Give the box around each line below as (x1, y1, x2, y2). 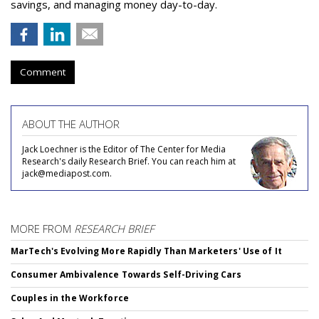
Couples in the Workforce (11, 292, 129, 304)
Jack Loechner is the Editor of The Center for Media (22, 143, 226, 155)
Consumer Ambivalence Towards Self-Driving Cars (11, 268, 242, 281)
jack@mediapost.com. (22, 167, 112, 179)
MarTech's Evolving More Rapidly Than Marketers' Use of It (11, 245, 282, 257)
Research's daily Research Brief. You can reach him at (22, 155, 236, 167)
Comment (20, 66, 66, 78)
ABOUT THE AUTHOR (22, 117, 120, 131)
